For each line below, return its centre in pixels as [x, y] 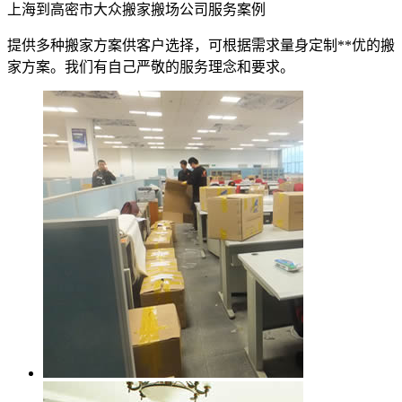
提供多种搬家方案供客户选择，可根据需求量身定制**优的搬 [201, 46]
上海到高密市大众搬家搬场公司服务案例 [136, 10]
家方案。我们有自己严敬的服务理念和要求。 [151, 67]
